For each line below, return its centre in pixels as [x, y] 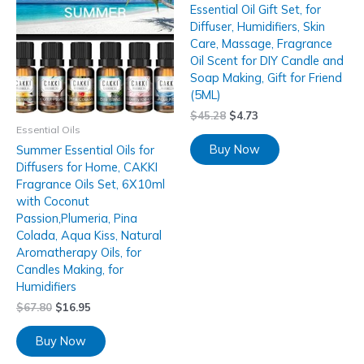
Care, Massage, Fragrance [261, 44]
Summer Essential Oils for [85, 150]
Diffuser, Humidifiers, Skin [258, 27]
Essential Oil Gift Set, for [256, 10]
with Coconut [53, 201]
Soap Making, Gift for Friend [266, 78]
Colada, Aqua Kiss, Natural [89, 236]
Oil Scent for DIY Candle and [267, 61]
